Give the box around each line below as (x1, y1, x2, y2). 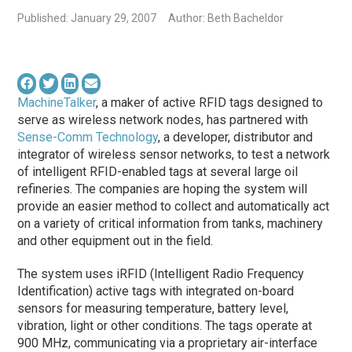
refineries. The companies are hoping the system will (17, 181, 308, 196)
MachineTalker (17, 94, 97, 110)
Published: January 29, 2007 (17, 11, 157, 24)
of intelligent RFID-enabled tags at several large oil (17, 163, 299, 179)
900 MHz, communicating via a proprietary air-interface (17, 335, 318, 350)
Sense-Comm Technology (17, 129, 159, 145)
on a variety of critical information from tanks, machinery (17, 215, 324, 231)
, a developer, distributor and (158, 129, 313, 145)
